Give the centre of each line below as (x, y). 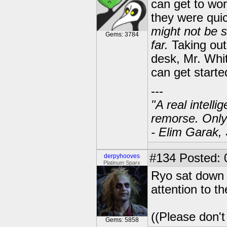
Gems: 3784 (122, 34)
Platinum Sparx (122, 163)
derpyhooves (122, 156)
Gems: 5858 (122, 220)
